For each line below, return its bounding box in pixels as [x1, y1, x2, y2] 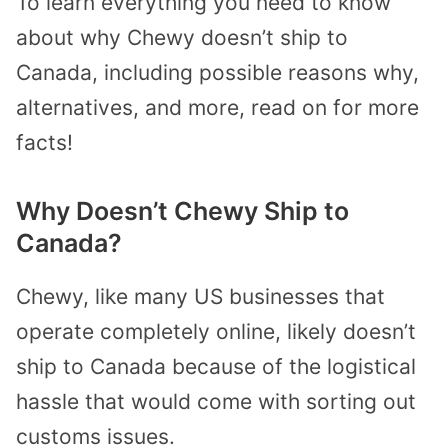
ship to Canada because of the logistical [16, 354, 416, 380]
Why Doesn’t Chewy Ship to [16, 196, 349, 227]
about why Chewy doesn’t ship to [16, 24, 348, 50]
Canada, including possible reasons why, [16, 59, 419, 85]
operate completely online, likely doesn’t [16, 319, 416, 345]
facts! [16, 129, 73, 155]
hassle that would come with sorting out [16, 389, 416, 415]
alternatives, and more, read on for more [16, 94, 419, 120]
